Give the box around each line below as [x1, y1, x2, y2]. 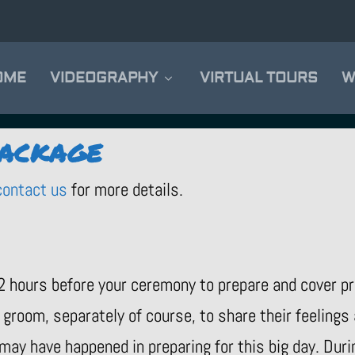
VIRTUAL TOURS [199, 69, 318, 88]
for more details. [67, 177, 183, 202]
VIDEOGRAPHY [49, 69, 158, 88]
